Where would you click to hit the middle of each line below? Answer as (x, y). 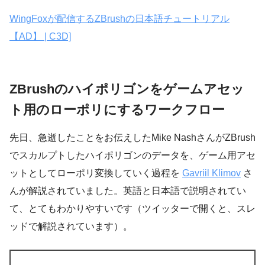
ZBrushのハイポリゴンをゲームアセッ (127, 89)
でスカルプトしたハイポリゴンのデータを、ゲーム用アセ (132, 156)
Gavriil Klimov (211, 173)
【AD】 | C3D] (40, 36)
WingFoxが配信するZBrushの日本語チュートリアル (119, 18)
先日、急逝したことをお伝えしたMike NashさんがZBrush (132, 138)
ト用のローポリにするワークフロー (117, 109)
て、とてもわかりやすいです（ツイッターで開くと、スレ (132, 209)
